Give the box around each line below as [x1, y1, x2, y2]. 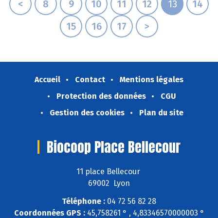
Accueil [35, 74, 60, 84]
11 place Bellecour [76, 167, 142, 177]
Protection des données [56, 91, 146, 101]
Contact [75, 74, 105, 84]
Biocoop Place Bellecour [47, 136, 181, 157]
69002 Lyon [88, 179, 130, 188]
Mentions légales [120, 74, 183, 84]
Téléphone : [62, 197, 105, 206]
